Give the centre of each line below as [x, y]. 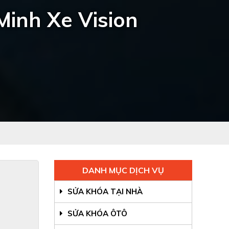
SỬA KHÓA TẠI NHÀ [104, 192]
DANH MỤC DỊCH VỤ [123, 170]
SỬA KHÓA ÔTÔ [96, 214]
